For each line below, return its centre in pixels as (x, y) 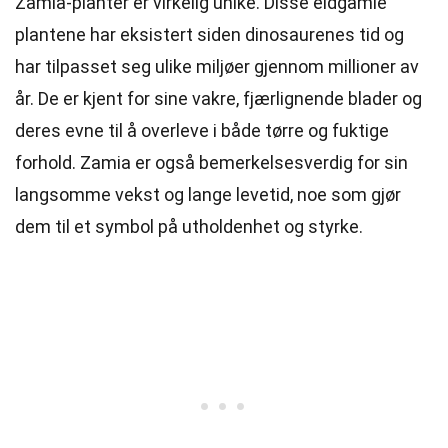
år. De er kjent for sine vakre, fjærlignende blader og (218, 98)
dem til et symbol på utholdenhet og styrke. (189, 226)
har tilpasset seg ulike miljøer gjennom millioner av (217, 66)
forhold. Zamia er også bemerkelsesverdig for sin (211, 162)
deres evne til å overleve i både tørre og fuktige (202, 130)
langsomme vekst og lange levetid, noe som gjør (208, 194)
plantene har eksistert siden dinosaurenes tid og (209, 34)
